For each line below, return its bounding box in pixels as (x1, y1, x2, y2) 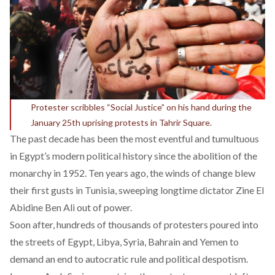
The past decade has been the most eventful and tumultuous (10, 133, 259, 145)
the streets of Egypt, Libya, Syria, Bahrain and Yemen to (10, 236, 239, 248)
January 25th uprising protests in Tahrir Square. (31, 117, 212, 128)
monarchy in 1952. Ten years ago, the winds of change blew (10, 167, 255, 179)
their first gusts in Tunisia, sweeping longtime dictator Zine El (10, 184, 264, 196)
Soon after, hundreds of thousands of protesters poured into (10, 219, 258, 231)
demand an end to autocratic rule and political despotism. (10, 253, 248, 265)
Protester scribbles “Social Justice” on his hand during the (31, 102, 252, 113)
